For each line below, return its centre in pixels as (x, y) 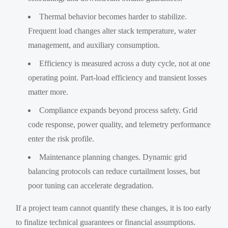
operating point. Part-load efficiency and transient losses (118, 77)
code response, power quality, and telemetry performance (120, 124)
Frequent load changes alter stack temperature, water (112, 31)
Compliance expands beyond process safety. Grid (119, 110)
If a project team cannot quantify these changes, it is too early (114, 208)
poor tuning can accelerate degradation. (91, 185)
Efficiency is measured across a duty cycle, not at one (125, 63)
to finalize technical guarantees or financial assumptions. (106, 222)
